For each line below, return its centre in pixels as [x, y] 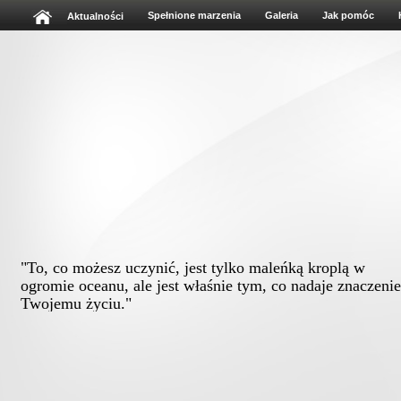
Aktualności [95, 16]
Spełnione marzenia [194, 15]
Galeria [282, 15]
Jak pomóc [348, 15]
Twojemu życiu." [76, 303]
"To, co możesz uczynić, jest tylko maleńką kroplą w [193, 268]
